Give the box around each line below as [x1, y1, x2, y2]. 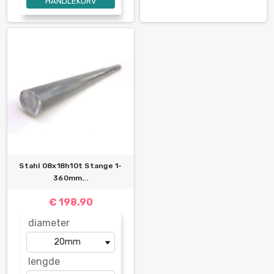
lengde [28, 255, 60, 267]
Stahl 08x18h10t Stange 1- [19, 161, 122, 170]
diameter [28, 217, 70, 229]
